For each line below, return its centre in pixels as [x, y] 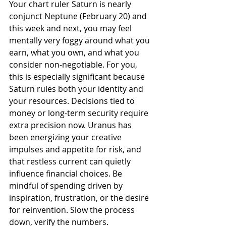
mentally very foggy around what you [80, 40]
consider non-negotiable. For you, [74, 64]
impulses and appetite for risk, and [76, 149]
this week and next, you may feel [71, 28]
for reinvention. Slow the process [73, 210]
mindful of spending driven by [67, 185]
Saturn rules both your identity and [77, 89]
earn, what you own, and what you [75, 52]
